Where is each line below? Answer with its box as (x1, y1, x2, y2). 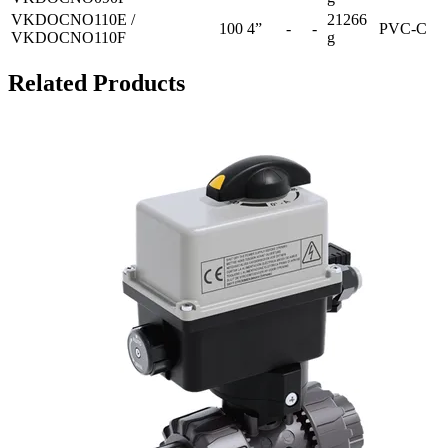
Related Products (8, 70, 185, 97)
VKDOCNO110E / (11, 11, 135, 29)
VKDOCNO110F (11, 29, 126, 47)
